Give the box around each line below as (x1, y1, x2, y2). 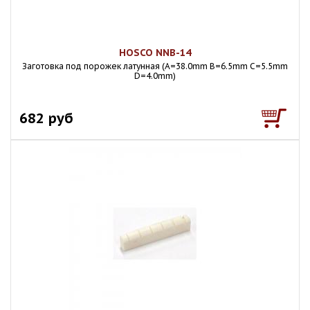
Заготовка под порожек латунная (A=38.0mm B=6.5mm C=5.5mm (22, 61, 288, 71)
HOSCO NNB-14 (119, 46, 191, 59)
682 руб (19, 109, 73, 127)
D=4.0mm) (134, 71, 176, 81)
